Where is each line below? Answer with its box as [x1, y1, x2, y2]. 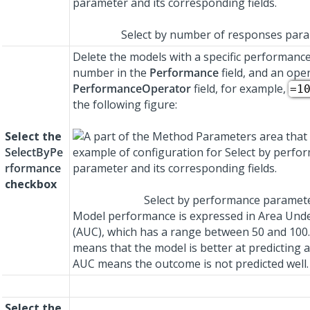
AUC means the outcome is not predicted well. [73, 256, 309, 272]
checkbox [5, 176, 57, 192]
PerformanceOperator [73, 81, 191, 97]
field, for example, [191, 81, 289, 97]
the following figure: [73, 97, 177, 113]
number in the [73, 65, 149, 81]
